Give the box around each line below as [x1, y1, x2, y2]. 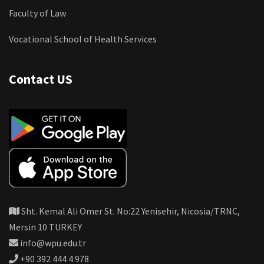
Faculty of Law [9, 6, 66, 19]
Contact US [9, 70, 72, 87]
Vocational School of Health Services [9, 32, 157, 45]
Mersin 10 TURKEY [9, 220, 82, 233]
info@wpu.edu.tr [18, 236, 86, 249]
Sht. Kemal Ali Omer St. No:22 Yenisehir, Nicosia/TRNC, [19, 204, 240, 217]
